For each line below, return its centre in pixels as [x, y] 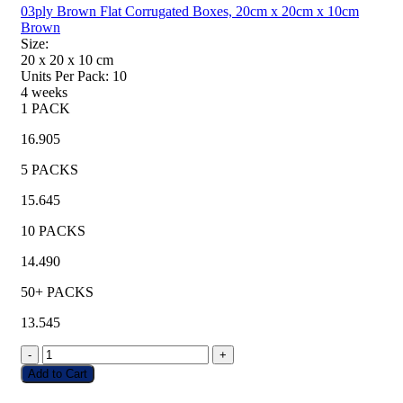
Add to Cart [58, 373]
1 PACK [45, 108]
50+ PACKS [57, 291]
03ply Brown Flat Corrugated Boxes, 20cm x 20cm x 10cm [190, 11]
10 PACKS [53, 230]
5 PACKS [49, 169]
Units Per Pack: [65, 76]
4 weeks [44, 92]
